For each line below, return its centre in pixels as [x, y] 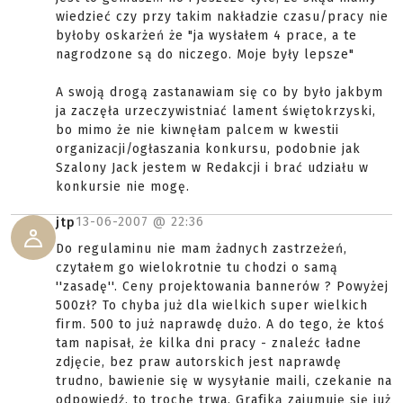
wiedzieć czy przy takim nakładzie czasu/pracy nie [222, 17]
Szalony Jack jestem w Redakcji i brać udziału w [212, 168]
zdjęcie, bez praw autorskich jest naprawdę [199, 362]
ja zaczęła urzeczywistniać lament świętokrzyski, [216, 111]
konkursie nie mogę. [123, 187]
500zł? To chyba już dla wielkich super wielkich [212, 305]
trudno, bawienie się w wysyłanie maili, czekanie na [224, 381]
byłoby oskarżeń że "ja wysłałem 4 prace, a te [206, 36]
